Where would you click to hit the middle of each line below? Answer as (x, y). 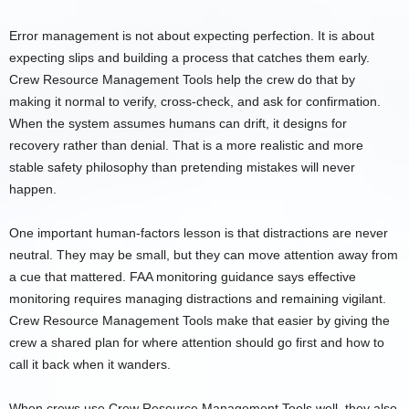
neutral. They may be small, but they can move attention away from (204, 255)
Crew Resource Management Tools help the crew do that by (182, 80)
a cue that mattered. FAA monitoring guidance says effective (183, 277)
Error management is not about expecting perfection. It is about (192, 36)
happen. (33, 189)
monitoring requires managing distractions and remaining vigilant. (198, 299)
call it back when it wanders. (90, 365)
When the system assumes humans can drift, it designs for (178, 124)
